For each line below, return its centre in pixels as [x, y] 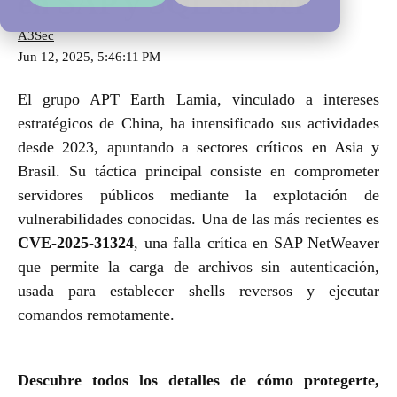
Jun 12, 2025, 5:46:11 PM [89, 57]
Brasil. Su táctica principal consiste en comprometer [198, 171]
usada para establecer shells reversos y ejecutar [198, 290]
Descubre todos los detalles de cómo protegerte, [198, 380]
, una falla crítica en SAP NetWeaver [257, 242]
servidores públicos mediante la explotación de [198, 195]
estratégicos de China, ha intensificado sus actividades [198, 123]
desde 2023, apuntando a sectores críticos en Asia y [198, 147]
